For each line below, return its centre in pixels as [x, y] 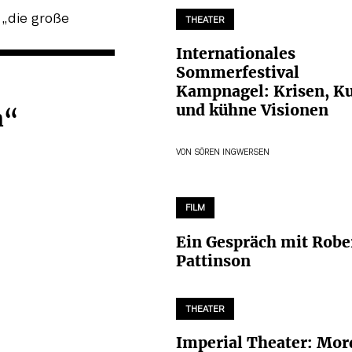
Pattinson [213, 260]
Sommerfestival [238, 73]
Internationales [236, 54]
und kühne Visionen [252, 110]
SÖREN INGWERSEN [232, 153]
